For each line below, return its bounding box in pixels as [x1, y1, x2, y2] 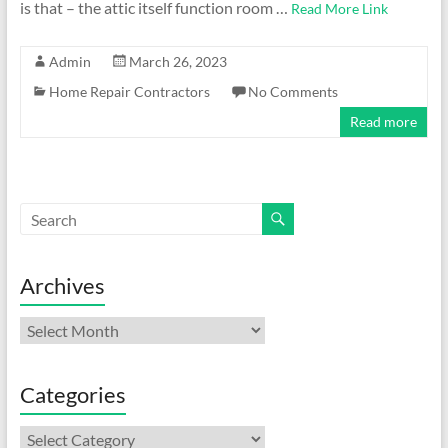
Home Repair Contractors [48, 83, 210, 100]
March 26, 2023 [128, 53, 227, 70]
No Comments [247, 83, 338, 100]
